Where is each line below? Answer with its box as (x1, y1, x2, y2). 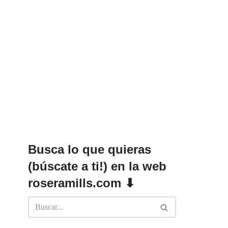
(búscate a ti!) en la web (28, 159, 166, 173)
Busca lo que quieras (28, 142, 151, 156)
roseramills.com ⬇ (28, 176, 135, 190)
